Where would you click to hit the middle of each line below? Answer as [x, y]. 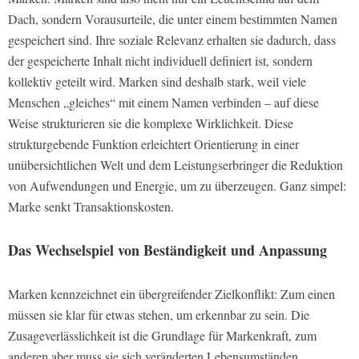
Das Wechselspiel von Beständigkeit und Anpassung [167, 250]
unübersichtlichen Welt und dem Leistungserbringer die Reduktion [175, 165]
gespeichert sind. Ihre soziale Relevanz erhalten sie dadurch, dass [172, 40]
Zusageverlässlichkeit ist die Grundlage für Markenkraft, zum [162, 336]
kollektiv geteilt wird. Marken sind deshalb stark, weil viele [157, 82]
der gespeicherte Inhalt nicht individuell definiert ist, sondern [160, 61]
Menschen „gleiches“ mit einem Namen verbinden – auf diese [163, 103]
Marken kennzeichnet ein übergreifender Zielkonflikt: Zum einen [171, 294]
